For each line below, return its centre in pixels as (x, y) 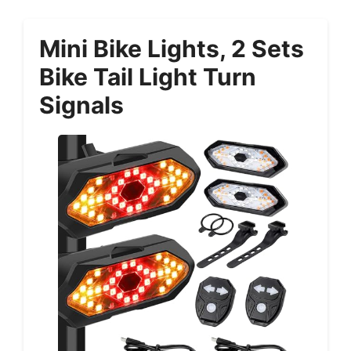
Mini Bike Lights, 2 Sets (172, 49)
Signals (81, 105)
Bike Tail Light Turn (148, 77)
